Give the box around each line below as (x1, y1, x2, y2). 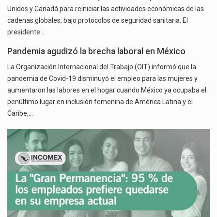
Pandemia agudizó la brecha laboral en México (7, 46, 186, 57)
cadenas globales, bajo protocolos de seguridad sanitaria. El (7, 16, 188, 25)
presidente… (7, 28, 45, 36)
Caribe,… (7, 109, 33, 118)
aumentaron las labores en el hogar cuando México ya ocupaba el (7, 86, 206, 94)
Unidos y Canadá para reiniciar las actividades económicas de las (7, 5, 204, 13)
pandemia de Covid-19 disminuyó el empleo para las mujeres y (7, 75, 198, 83)
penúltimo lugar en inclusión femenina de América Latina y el (7, 98, 193, 106)
